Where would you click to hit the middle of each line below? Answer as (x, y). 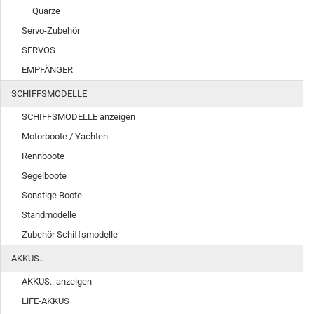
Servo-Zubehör (51, 30)
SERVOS (39, 50)
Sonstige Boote (52, 195)
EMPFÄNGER (47, 70)
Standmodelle (49, 215)
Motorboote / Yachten (65, 136)
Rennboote (43, 156)
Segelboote (44, 176)
